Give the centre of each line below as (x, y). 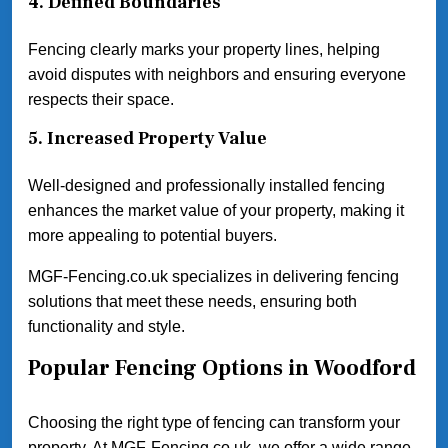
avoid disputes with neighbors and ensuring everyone (217, 75)
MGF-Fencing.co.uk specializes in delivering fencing (213, 277)
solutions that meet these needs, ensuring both (192, 302)
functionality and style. (106, 327)
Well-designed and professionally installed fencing (206, 186)
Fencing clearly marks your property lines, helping (204, 50)
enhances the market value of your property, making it (216, 211)
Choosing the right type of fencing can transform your (214, 422)
